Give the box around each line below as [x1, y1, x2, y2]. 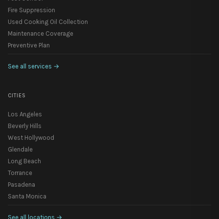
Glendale [8, 145, 33, 153]
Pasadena [8, 180, 35, 188]
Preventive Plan [8, 41, 50, 49]
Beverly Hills [8, 122, 42, 130]
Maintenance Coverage [8, 29, 73, 37]
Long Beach [8, 157, 41, 165]
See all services [8, 62, 52, 70]
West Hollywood [8, 133, 54, 141]
